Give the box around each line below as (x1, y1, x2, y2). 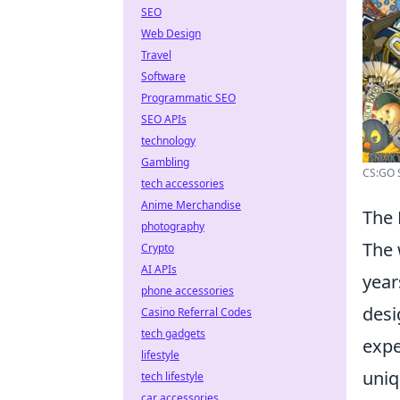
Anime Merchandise (141, 197, 241, 212)
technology (141, 133, 196, 148)
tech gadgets (141, 326, 205, 341)
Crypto (141, 240, 174, 255)
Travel (141, 47, 171, 62)
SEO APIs (141, 112, 187, 127)
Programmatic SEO (141, 90, 236, 105)
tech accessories (141, 176, 224, 191)
